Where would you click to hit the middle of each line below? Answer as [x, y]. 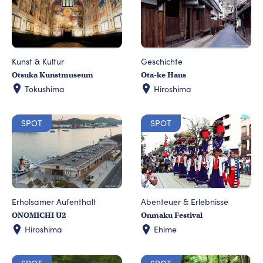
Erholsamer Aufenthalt [54, 202]
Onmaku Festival [172, 215]
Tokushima [45, 89]
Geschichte [162, 61]
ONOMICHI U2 [39, 215]
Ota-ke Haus [163, 75]
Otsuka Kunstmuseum [53, 75]
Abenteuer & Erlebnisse [185, 202]
